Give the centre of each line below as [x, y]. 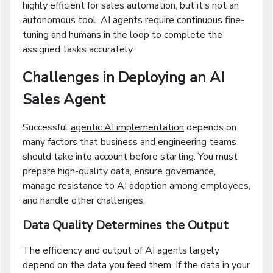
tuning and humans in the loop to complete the [122, 34]
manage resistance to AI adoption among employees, [136, 186]
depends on [210, 127]
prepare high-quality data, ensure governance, [119, 171]
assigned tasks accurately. [78, 49]
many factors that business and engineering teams [129, 142]
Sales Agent [64, 99]
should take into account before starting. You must [130, 156]
